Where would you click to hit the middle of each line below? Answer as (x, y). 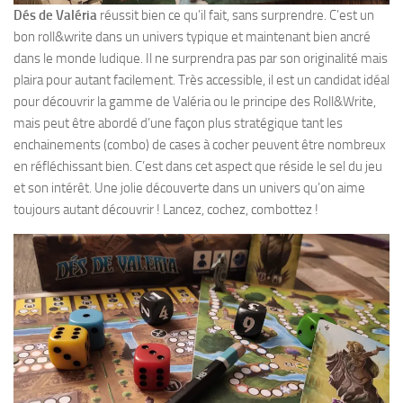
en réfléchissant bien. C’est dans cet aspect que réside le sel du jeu (198, 166)
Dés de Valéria (55, 15)
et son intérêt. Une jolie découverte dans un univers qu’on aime (189, 188)
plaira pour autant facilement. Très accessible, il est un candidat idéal (201, 80)
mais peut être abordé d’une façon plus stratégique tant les (178, 123)
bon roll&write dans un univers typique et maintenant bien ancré (192, 37)
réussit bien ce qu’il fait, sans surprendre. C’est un (236, 15)
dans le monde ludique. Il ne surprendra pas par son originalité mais (201, 58)
